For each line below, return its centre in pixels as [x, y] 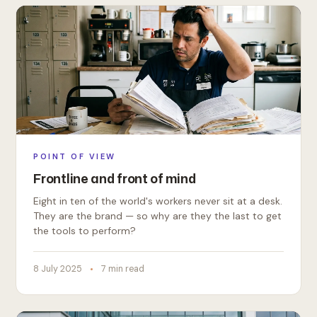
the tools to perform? [85, 231]
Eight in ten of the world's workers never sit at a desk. [158, 201]
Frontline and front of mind [115, 178]
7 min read [123, 269]
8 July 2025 [58, 269]
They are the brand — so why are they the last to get [158, 216]
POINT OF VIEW [75, 156]
